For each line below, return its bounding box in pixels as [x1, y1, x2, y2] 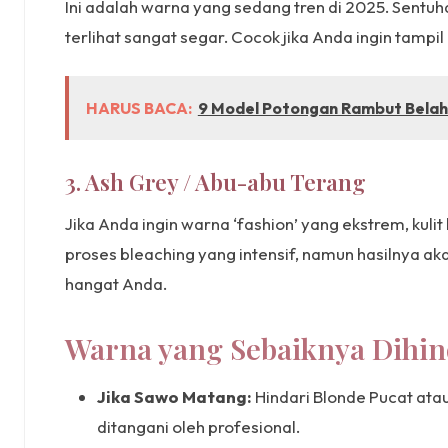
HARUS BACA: [85, 97, 192, 118]
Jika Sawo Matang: [97, 386, 252, 408]
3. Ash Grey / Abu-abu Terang [65, 167, 366, 198]
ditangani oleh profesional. [97, 416, 300, 438]
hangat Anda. [65, 273, 167, 295]
